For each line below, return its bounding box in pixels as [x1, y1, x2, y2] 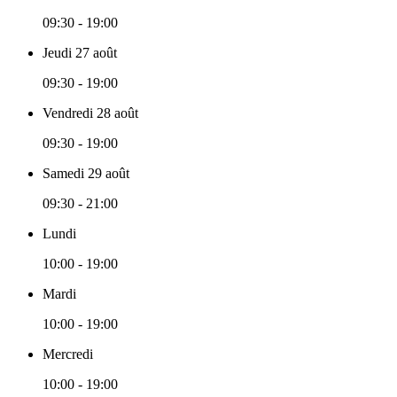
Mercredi [43, 346, 93, 362]
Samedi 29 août [43, 165, 129, 181]
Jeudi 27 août [43, 44, 117, 60]
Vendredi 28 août [43, 105, 138, 121]
